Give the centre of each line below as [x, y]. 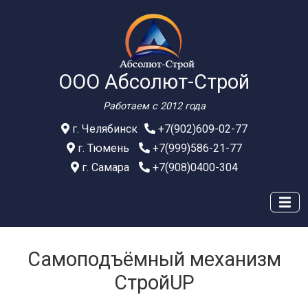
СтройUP [154, 283]
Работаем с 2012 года [154, 106]
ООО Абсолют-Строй [154, 82]
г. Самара [105, 167]
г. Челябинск [103, 129]
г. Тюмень [103, 148]
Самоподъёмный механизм [154, 259]
